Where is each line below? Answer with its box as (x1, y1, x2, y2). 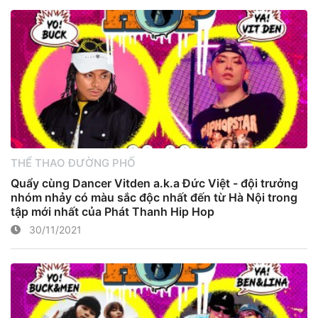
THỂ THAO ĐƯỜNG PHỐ (11, 155, 136, 170)
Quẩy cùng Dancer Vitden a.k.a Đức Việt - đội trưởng (11, 176, 298, 190)
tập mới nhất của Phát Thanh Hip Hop (11, 204, 214, 219)
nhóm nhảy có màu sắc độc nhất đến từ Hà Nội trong (11, 190, 297, 204)
